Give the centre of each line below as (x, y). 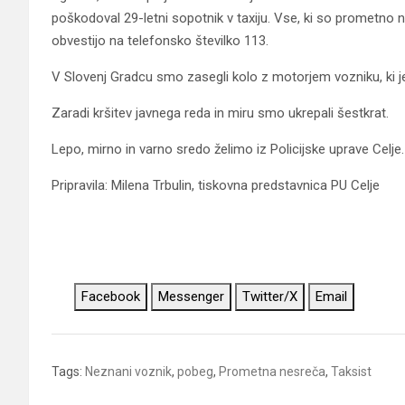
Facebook (111, 296)
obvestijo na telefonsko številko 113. (160, 40)
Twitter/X (270, 296)
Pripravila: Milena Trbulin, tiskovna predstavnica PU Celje (216, 185)
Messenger (191, 296)
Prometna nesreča (272, 371)
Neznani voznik (128, 371)
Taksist (351, 371)
